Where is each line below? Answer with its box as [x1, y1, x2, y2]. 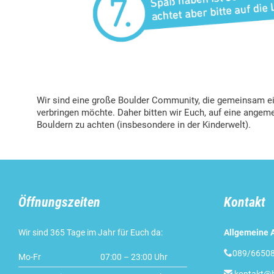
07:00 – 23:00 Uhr [100, 252, 168, 262]
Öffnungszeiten [18, 194, 100, 210]
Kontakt [224, 194, 265, 210]
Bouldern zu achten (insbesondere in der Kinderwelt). [37, 119, 251, 131]
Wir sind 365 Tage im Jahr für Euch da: [18, 228, 163, 238]
